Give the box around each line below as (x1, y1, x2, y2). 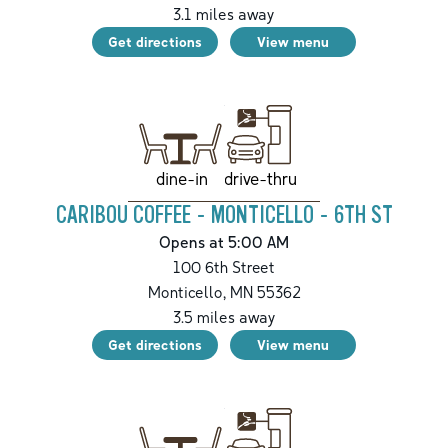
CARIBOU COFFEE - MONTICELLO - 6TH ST (55, 202, 393, 230)
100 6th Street (173, 257, 275, 278)
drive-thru (223, 168, 297, 190)
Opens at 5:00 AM (159, 232, 289, 253)
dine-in (155, 168, 208, 190)
